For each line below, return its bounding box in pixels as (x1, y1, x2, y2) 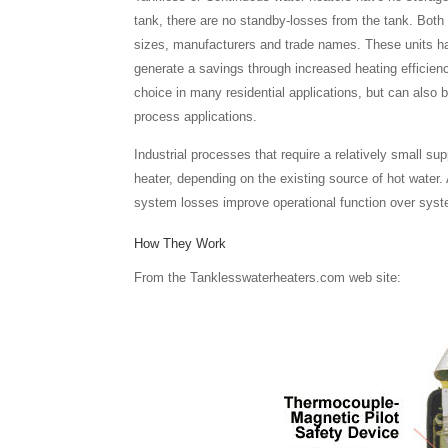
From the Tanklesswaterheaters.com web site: (134, 270, 402, 286)
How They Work (134, 236, 227, 252)
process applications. (134, 109, 258, 125)
